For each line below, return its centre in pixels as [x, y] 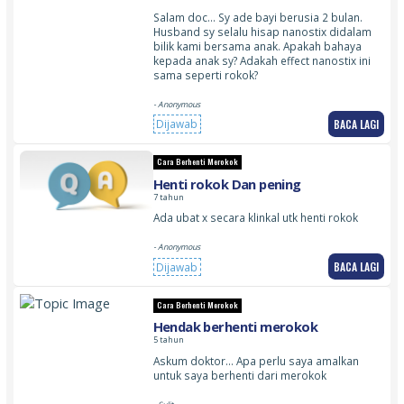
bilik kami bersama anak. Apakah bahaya [257, 46]
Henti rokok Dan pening [227, 184]
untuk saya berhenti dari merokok [239, 375]
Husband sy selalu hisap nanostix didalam [262, 31]
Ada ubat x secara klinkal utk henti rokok [255, 218]
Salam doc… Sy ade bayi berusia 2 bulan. [257, 17]
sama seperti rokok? [205, 74]
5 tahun [168, 340]
